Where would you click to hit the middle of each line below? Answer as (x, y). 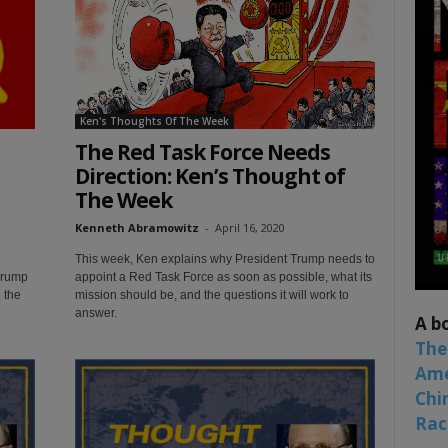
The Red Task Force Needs (202, 152)
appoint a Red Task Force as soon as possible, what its (223, 277)
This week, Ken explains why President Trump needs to (224, 259)
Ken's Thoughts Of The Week (154, 121)
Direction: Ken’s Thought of (209, 176)
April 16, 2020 (249, 228)
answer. (95, 313)
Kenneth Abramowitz (136, 228)
